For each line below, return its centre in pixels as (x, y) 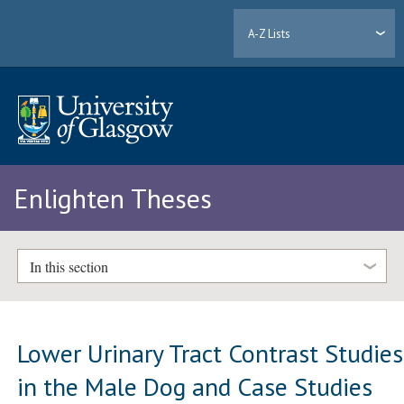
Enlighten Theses (113, 198)
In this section (69, 266)
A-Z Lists (270, 33)
